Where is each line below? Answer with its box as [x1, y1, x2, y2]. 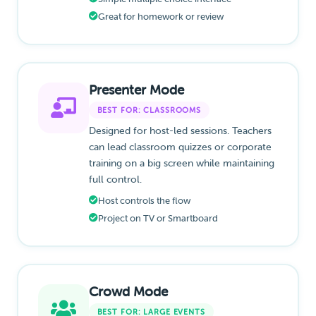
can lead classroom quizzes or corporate [88, 141, 272, 153]
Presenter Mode [88, 83, 184, 98]
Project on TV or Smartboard [97, 214, 218, 224]
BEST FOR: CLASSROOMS [97, 106, 202, 115]
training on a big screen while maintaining [88, 157, 274, 169]
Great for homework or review [97, 12, 224, 23]
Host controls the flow [97, 196, 190, 207]
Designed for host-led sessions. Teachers [88, 125, 272, 137]
